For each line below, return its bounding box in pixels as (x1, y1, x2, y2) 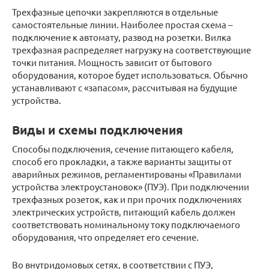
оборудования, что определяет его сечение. (12, 231, 199, 243)
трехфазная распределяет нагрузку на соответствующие (12, 43, 251, 55)
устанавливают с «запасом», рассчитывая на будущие (12, 81, 237, 93)
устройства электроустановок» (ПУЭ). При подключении (12, 180, 249, 192)
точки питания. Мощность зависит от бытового (12, 56, 212, 68)
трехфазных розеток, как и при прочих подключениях (12, 193, 242, 205)
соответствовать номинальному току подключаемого (12, 218, 240, 230)
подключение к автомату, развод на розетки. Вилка (12, 31, 231, 43)
